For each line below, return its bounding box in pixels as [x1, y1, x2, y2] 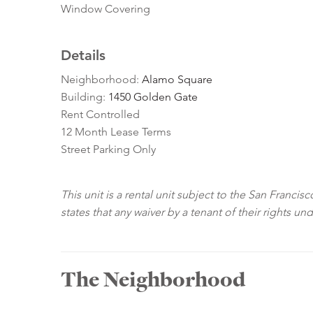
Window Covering [61, 2, 150, 16]
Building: [61, 90, 108, 104]
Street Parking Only [61, 143, 156, 156]
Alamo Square [142, 73, 212, 87]
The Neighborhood [61, 265, 245, 295]
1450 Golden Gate [108, 90, 198, 104]
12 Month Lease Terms [61, 125, 171, 139]
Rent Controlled [61, 108, 140, 122]
